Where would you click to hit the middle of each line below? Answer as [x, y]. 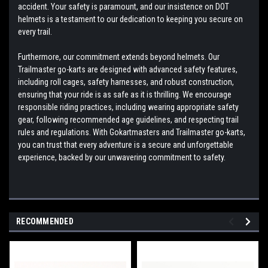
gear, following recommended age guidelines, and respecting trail [128, 119]
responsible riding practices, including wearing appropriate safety [128, 107]
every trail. [35, 31]
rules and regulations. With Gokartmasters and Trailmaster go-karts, [132, 132]
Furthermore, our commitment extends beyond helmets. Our [119, 57]
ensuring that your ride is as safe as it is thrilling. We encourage [125, 94]
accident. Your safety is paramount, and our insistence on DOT [124, 6]
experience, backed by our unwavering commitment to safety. [122, 157]
